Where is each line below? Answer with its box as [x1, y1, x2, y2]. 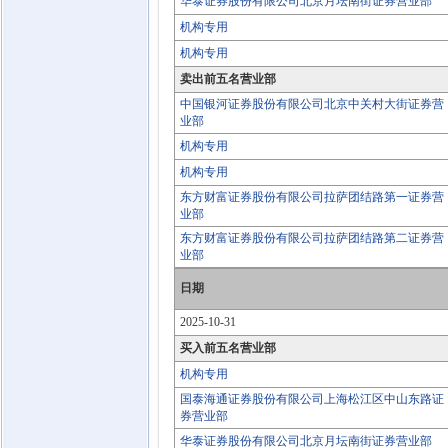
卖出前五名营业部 [180, 72, 276, 86]
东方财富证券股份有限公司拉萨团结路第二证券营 [180, 231, 444, 245]
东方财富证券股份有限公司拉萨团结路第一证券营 [180, 190, 444, 204]
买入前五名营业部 [180, 341, 276, 355]
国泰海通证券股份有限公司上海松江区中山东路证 [180, 392, 444, 406]
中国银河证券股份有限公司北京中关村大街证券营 [180, 97, 444, 111]
